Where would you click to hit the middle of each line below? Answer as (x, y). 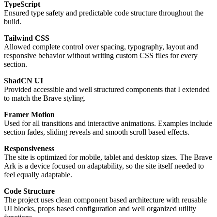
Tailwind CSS (27, 38)
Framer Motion (29, 115)
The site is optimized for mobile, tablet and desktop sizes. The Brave (108, 157)
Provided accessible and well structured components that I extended (107, 90)
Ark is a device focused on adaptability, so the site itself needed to (104, 166)
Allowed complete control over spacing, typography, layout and (101, 47)
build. (13, 22)
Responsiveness (29, 149)
